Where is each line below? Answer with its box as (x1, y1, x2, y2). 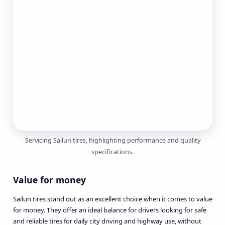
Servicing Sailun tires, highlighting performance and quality (25, 136, 200, 145)
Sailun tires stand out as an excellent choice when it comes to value (13, 194, 212, 203)
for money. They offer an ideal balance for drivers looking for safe (13, 205, 206, 214)
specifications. (91, 148, 134, 157)
